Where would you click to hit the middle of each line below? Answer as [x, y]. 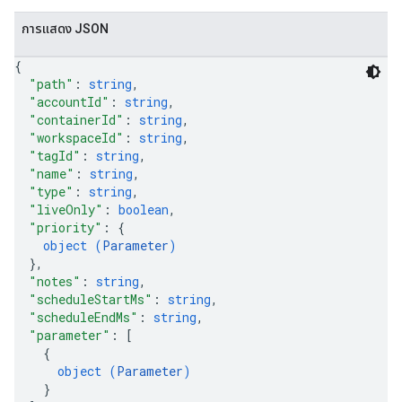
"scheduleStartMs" [91, 299]
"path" [51, 84]
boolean [144, 210]
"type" [51, 192]
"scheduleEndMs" [83, 317]
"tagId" [55, 156]
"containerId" [76, 120]
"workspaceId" [76, 138]
